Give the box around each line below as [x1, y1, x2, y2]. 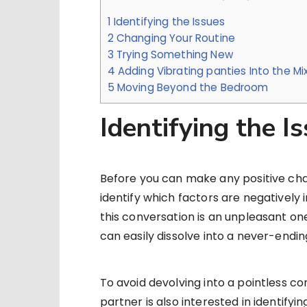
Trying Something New [113, 47, 233, 62]
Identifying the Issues [110, 14, 225, 29]
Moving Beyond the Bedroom [114, 80, 269, 95]
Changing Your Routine [113, 31, 235, 46]
